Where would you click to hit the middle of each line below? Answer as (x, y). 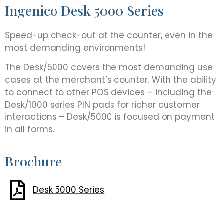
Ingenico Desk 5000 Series (84, 11)
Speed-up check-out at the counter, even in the (109, 35)
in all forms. (29, 129)
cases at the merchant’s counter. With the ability (111, 80)
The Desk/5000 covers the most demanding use (109, 67)
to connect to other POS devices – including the (108, 92)
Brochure (33, 161)
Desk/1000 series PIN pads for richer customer (102, 104)
